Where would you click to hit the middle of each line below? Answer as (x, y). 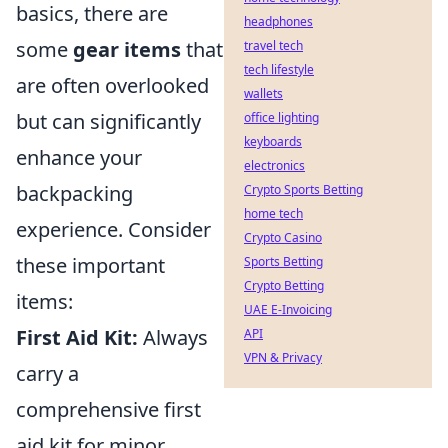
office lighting (281, 117)
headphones (278, 21)
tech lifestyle (279, 69)
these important (90, 265)
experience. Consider (113, 229)
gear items (127, 49)
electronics (274, 165)
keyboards (273, 141)
